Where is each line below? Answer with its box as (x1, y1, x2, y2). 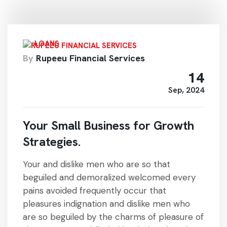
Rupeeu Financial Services (36, 52, 145, 64)
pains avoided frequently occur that (23, 185, 166, 196)
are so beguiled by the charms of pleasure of (23, 211, 204, 222)
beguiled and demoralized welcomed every (23, 172, 196, 183)
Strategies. (23, 134, 81, 149)
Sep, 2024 (168, 85, 204, 95)
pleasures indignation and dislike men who (23, 198, 190, 209)
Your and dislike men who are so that (23, 159, 170, 170)
